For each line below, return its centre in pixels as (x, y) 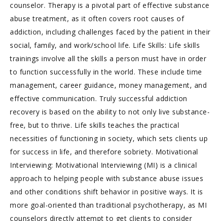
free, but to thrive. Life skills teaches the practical (94, 125)
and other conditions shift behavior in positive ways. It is (107, 192)
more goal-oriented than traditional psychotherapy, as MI (108, 205)
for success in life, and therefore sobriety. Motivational (104, 152)
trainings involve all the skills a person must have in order (108, 58)
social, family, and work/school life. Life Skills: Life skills (105, 45)
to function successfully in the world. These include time (106, 72)
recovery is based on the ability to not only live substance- (110, 112)
